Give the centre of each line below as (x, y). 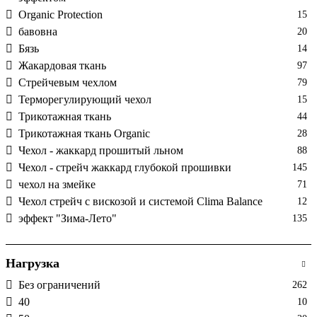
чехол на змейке (57, 184)
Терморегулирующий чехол (85, 99)
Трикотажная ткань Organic (84, 133)
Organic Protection (60, 14)
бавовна (38, 31)
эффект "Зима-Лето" (68, 218)
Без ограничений (59, 284)
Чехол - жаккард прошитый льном (101, 150)
